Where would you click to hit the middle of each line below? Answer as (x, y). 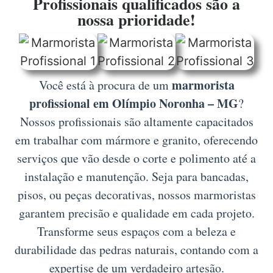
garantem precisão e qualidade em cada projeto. (136, 213)
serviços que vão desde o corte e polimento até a (136, 158)
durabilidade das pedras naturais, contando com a (136, 250)
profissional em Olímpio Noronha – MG (134, 104)
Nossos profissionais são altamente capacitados (136, 122)
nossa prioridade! (136, 20)
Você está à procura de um (105, 85)
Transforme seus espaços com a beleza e (136, 232)
